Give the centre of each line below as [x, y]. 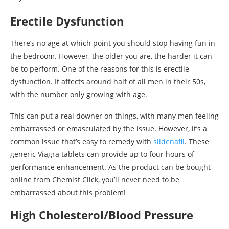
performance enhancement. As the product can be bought [110, 167]
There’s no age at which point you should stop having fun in [113, 43]
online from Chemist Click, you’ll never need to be [95, 179]
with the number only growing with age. [79, 94]
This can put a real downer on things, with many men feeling [114, 116]
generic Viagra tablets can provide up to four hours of [102, 154]
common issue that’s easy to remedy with [82, 141]
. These [197, 141]
